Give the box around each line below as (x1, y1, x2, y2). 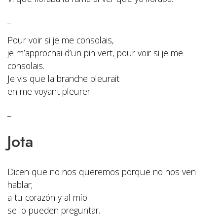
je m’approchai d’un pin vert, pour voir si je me (7, 47, 183, 59)
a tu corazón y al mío (7, 191, 87, 204)
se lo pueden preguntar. (7, 204, 100, 217)
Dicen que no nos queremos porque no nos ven (7, 166, 196, 178)
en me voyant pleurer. (7, 85, 92, 98)
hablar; (7, 179, 33, 191)
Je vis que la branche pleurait (7, 73, 119, 85)
